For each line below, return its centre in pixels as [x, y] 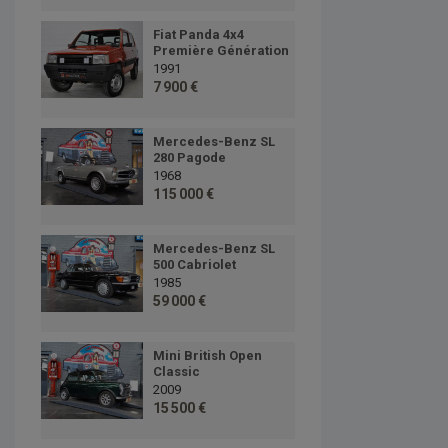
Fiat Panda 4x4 [198, 35]
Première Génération [220, 51]
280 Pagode [189, 158]
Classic [176, 372]
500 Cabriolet [194, 265]
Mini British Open [207, 356]
